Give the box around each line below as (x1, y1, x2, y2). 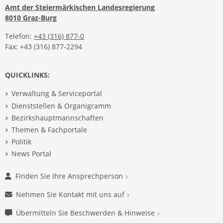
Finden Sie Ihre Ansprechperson (15, 171, 125, 181)
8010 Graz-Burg (5, 13, 57, 23)
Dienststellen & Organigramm (11, 101, 111, 111)
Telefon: (5, 31, 34, 41)
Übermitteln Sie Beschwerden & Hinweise (16, 208, 157, 218)
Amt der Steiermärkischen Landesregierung (5, 2, 155, 12)
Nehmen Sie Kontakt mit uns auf (16, 189, 126, 199)
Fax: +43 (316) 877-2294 (5, 42, 82, 52)
